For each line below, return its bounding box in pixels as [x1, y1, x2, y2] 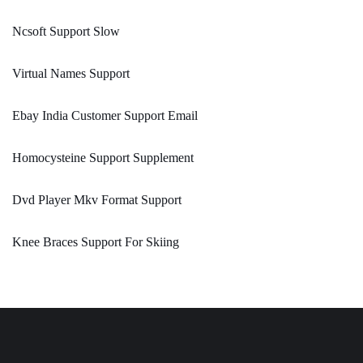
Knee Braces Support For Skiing [12, 235, 179, 250]
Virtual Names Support [12, 66, 130, 81]
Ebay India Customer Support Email [12, 109, 198, 123]
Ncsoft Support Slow [12, 24, 120, 39]
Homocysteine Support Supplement [12, 151, 194, 165]
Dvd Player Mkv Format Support [12, 193, 181, 207]
